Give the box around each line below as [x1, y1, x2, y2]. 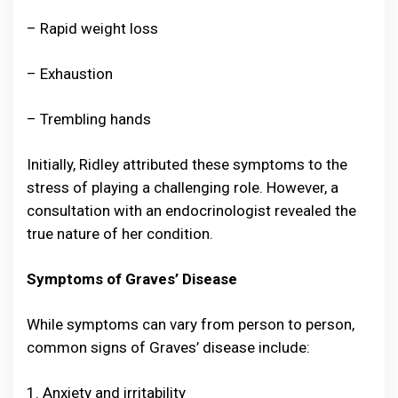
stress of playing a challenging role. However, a [27, 179, 338, 197]
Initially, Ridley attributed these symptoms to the [27, 155, 347, 174]
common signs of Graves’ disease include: [27, 338, 310, 357]
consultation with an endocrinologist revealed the [27, 202, 356, 220]
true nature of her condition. [27, 225, 213, 243]
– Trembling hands [27, 110, 151, 129]
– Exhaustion [27, 65, 113, 84]
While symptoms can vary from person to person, [27, 315, 354, 334]
